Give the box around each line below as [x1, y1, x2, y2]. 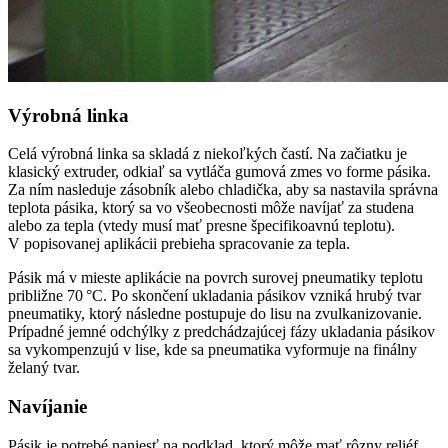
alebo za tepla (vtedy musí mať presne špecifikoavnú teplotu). [8, 217, 395, 235]
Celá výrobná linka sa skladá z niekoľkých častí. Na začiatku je [8, 145, 407, 163]
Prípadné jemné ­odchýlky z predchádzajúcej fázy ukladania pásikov [8, 323, 435, 341]
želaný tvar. [8, 359, 80, 377]
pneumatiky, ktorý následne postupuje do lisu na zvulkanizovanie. [8, 305, 422, 323]
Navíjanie [8, 395, 87, 417]
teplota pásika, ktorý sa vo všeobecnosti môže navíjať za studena [8, 199, 414, 217]
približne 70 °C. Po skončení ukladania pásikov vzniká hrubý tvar [8, 287, 421, 305]
